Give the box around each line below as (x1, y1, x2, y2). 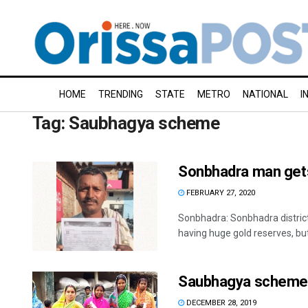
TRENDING (98, 89, 143, 100)
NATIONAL (243, 89, 288, 100)
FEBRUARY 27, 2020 (184, 188, 255, 197)
